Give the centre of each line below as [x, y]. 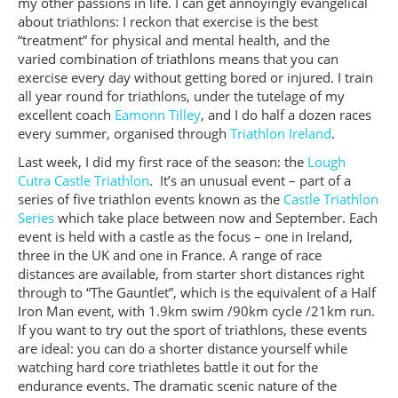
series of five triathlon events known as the [151, 200]
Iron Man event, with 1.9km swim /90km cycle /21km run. [196, 312]
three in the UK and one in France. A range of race [170, 256]
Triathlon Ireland [281, 134]
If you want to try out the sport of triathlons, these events [192, 330]
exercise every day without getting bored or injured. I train [195, 78]
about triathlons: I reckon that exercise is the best [168, 22]
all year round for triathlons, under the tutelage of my [181, 97]
